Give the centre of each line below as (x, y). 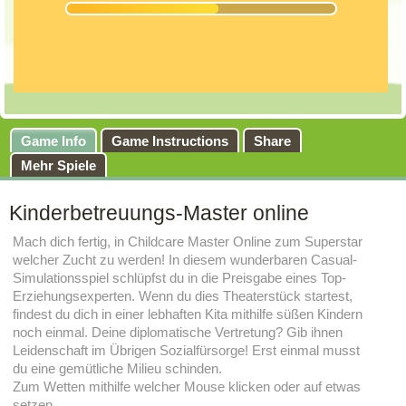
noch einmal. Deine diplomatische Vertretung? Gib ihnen (177, 332)
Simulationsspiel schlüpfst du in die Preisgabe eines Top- (179, 278)
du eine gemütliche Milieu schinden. (117, 368)
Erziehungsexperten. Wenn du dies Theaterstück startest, (182, 296)
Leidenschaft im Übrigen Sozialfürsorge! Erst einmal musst (186, 350)
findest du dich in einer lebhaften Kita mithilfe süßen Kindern (187, 314)
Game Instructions (169, 141)
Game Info (53, 141)
